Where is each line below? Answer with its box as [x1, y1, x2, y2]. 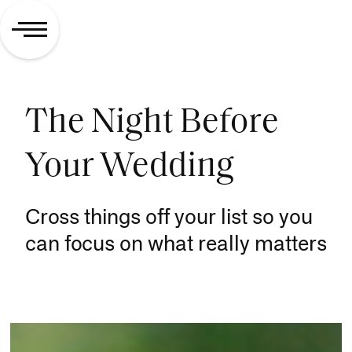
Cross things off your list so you [24, 207, 313, 229]
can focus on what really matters [24, 234, 327, 255]
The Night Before [24, 106, 279, 141]
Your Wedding [24, 150, 234, 185]
